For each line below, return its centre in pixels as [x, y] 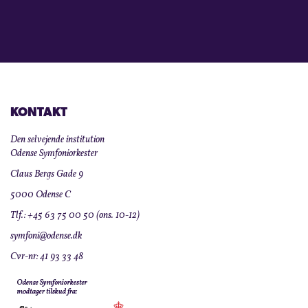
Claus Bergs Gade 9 [47, 175]
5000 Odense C [41, 195]
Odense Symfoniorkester [54, 154]
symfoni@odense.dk [46, 236]
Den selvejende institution [57, 140]
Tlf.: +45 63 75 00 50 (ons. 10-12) [75, 216]
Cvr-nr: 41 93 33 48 [47, 257]
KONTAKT [39, 113]
